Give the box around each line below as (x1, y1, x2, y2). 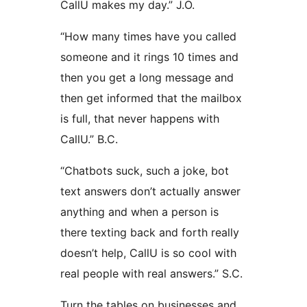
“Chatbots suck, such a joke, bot (60, 164, 229, 178)
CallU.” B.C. (60, 132, 118, 147)
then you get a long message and (60, 71, 234, 85)
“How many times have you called (60, 29, 236, 44)
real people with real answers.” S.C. (60, 267, 243, 281)
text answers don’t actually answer (60, 184, 241, 199)
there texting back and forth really (60, 225, 239, 240)
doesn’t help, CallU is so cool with (60, 246, 236, 260)
